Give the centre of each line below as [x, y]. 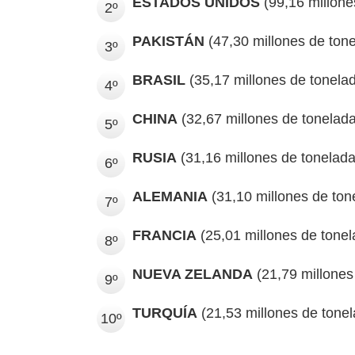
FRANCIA [164, 235]
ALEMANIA [170, 197]
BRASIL [159, 80]
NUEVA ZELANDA [193, 274]
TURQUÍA [165, 313]
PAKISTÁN [168, 41]
